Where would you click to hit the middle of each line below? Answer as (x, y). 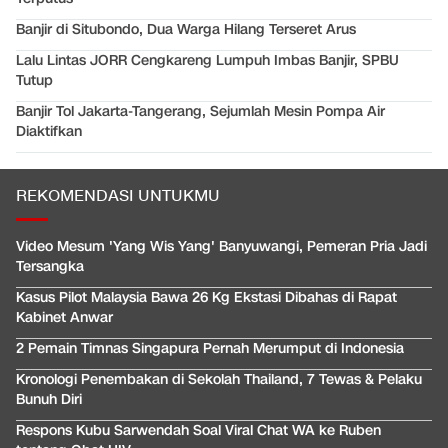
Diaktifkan (49, 131)
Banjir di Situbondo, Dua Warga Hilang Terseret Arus (186, 29)
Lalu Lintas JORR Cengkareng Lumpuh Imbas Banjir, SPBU (207, 60)
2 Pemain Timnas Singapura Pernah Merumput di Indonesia (210, 348)
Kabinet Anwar (64, 317)
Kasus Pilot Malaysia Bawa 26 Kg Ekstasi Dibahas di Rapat (206, 297)
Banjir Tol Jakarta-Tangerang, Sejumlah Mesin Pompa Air (200, 111)
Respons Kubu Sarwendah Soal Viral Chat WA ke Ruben (198, 430)
